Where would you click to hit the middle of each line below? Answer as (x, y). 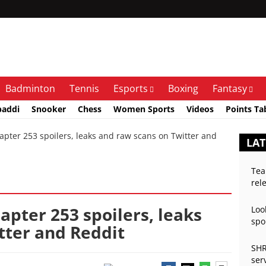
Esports (131, 88)
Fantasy (230, 88)
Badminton (30, 88)
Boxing (183, 88)
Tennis (84, 88)
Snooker (49, 109)
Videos (200, 109)
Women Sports (144, 109)
